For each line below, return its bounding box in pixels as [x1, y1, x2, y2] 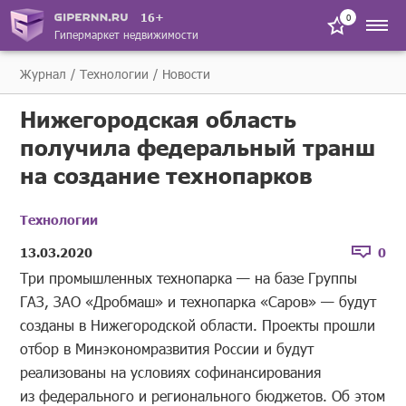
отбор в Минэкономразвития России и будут [20, 339, 314, 358]
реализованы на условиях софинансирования [20, 362, 322, 382]
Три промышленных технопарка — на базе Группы [20, 268, 358, 287]
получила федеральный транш [20, 133, 376, 160]
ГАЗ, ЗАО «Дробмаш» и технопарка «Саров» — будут [20, 292, 377, 311]
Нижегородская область [20, 105, 297, 132]
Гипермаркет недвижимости [54, 26, 198, 42]
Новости [162, 65, 211, 82]
